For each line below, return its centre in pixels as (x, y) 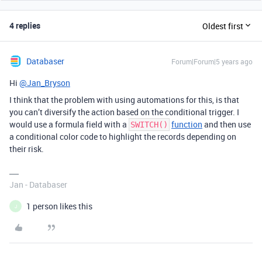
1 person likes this (59, 206)
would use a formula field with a (69, 124)
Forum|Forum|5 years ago (212, 61)
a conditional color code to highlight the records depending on (123, 137)
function (187, 124)
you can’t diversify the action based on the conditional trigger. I (124, 112)
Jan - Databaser (38, 185)
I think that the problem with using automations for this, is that (124, 100)
